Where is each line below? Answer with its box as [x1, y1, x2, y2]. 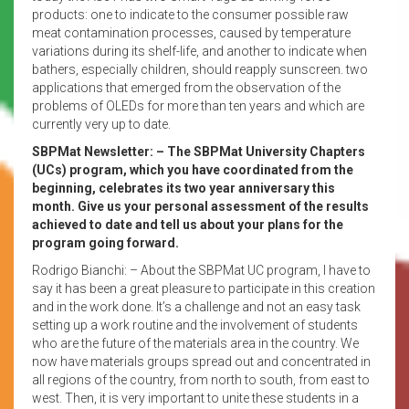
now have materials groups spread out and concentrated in [32, 353, 371, 369]
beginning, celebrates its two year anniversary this [32, 180, 335, 195]
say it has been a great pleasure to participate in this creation [32, 280, 375, 296]
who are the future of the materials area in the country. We [32, 335, 359, 351]
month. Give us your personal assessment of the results [32, 198, 369, 214]
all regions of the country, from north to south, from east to [32, 372, 370, 387]
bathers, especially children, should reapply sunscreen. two [32, 61, 368, 77]
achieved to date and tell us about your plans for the [32, 216, 343, 232]
